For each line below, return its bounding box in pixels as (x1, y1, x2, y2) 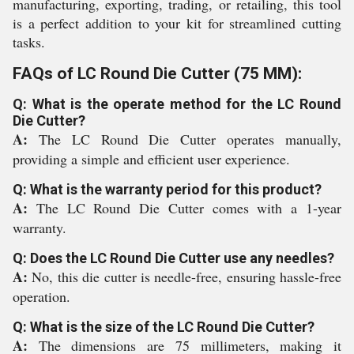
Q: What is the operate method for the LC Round (13, 96, 341, 112)
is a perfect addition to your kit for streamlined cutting (13, 13, 341, 32)
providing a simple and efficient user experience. (13, 149, 290, 168)
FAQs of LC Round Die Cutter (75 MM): (13, 64, 302, 83)
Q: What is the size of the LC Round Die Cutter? (13, 318, 314, 335)
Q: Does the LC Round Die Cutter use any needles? (13, 250, 334, 266)
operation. (13, 287, 70, 306)
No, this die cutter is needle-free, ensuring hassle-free (32, 267, 341, 286)
